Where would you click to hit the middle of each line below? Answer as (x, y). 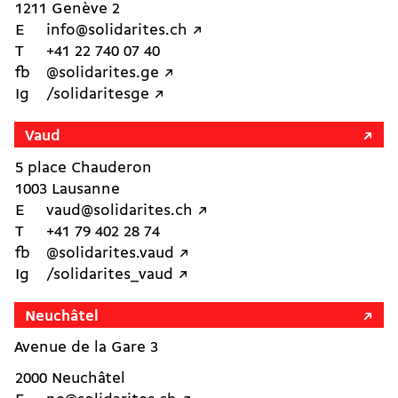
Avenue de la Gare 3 (86, 348)
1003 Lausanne (68, 190)
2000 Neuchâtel (70, 379)
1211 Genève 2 (68, 10)
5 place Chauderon (84, 169)
